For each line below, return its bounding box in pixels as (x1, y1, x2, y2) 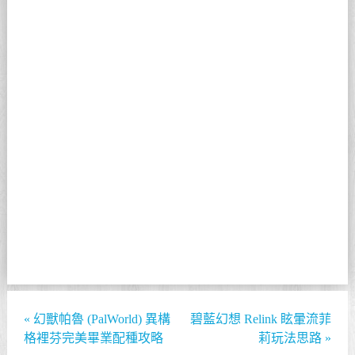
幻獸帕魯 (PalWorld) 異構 (30, 311, 171, 326)
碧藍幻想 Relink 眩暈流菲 (189, 311, 331, 326)
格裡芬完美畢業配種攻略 (24, 330, 164, 345)
